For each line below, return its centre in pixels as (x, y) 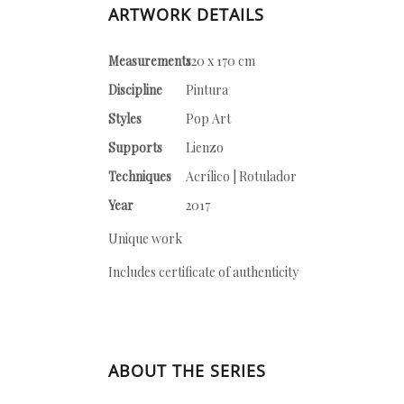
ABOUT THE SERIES (187, 371)
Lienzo (205, 147)
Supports (135, 147)
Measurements (150, 61)
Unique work (145, 239)
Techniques (140, 176)
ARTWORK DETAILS (186, 14)
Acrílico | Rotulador (241, 176)
